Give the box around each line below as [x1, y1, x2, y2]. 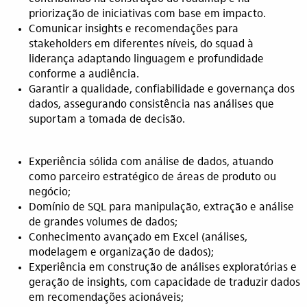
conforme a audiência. [29, 69, 139, 80]
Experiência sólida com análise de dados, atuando [29, 157, 273, 168]
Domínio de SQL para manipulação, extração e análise [29, 202, 294, 213]
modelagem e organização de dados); [29, 247, 214, 258]
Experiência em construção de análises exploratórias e [29, 262, 297, 273]
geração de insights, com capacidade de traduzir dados [29, 278, 300, 288]
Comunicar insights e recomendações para [29, 24, 238, 35]
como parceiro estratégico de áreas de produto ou [29, 172, 276, 183]
